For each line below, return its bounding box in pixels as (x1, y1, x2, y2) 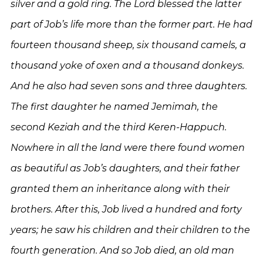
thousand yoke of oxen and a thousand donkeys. (11, 60, 244, 71)
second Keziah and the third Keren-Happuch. (11, 122, 227, 133)
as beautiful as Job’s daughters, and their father (11, 163, 240, 174)
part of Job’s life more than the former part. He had (11, 19, 252, 30)
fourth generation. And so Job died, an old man (11, 245, 234, 256)
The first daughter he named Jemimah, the (11, 101, 218, 112)
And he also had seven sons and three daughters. (11, 80, 247, 92)
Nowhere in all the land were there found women (11, 142, 245, 153)
